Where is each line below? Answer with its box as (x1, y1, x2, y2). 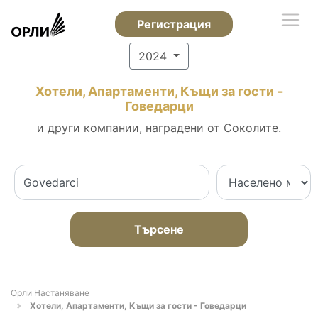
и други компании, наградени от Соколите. (37, 121, 281, 135)
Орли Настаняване (11, 287, 89, 298)
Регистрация (136, 17, 211, 31)
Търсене (134, 222, 184, 236)
